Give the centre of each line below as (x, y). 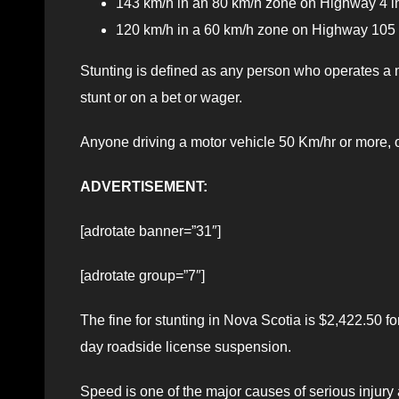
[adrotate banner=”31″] (151, 231)
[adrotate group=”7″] (142, 275)
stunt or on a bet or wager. (161, 97)
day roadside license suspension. (186, 346)
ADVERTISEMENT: (144, 186)
